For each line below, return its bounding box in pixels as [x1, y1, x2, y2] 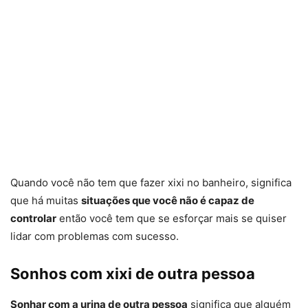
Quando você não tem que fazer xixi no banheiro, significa [10, 176, 291, 190]
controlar [10, 212, 56, 225]
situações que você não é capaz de [81, 194, 254, 208]
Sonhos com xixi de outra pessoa [10, 265, 255, 283]
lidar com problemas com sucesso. [10, 230, 179, 243]
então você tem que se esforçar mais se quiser [56, 212, 287, 225]
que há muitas [10, 194, 81, 208]
